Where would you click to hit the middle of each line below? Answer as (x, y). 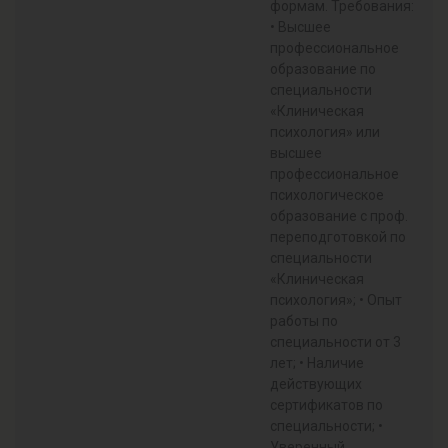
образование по (323, 69)
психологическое (327, 195)
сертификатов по (326, 405)
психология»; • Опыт (336, 300)
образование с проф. (339, 216)
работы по (304, 321)
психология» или (325, 132)
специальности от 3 (335, 342)
